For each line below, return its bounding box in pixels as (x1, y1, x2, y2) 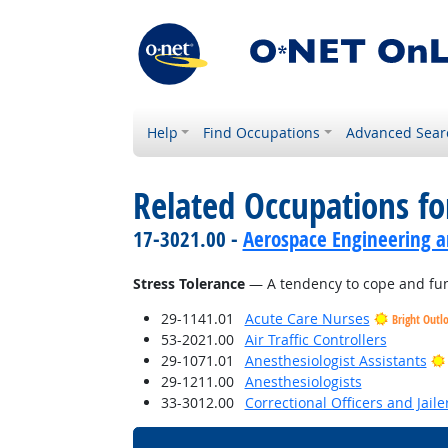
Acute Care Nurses (244, 309, 370, 328)
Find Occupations (203, 123, 321, 142)
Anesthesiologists (244, 372, 362, 391)
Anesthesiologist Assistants (244, 351, 427, 370)
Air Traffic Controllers (244, 330, 387, 349)
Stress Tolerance (132, 274, 245, 293)
